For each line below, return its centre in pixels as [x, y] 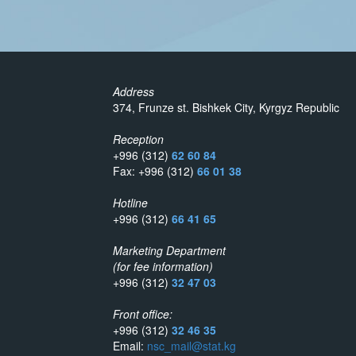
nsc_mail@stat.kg [191, 346]
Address [133, 91]
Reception [138, 139]
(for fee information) [163, 266]
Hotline [130, 203]
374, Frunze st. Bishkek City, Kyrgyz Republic [226, 107]
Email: [130, 346]
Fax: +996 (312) [155, 171]
